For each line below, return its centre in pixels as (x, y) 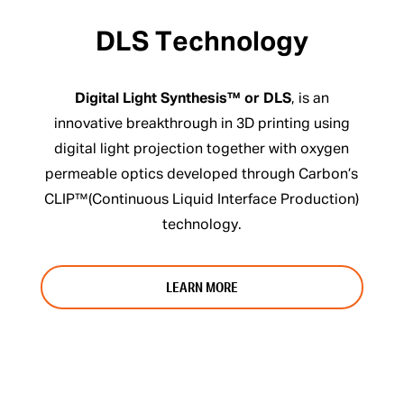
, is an (310, 100)
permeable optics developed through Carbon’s (202, 175)
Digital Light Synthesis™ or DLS (183, 100)
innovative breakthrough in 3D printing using (202, 125)
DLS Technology (202, 44)
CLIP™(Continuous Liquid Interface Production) (202, 201)
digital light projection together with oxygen (202, 150)
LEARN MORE (202, 287)
